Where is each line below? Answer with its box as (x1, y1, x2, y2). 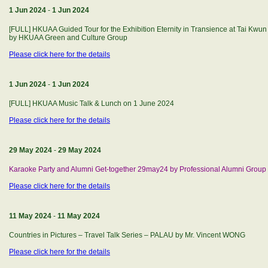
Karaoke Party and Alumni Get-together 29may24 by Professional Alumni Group (9, 165, 266, 173)
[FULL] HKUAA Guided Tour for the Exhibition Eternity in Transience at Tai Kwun (9, 25, 267, 33)
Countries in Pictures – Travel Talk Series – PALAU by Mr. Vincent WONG (9, 231, 245, 239)
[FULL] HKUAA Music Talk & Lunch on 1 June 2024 (9, 99, 174, 108)
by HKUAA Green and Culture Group (9, 33, 127, 42)
